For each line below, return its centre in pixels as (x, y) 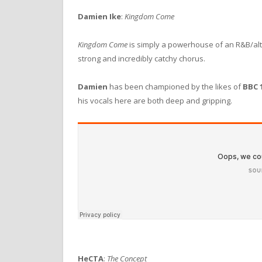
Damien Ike (99, 17)
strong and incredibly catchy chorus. (142, 59)
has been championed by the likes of (174, 87)
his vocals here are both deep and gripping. (155, 101)
